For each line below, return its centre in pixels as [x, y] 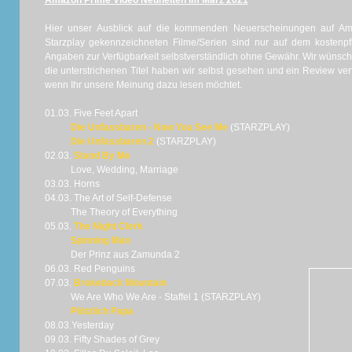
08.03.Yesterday [79, 325]
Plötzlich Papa [102, 311]
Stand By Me [102, 156]
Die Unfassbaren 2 [112, 141]
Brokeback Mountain [120, 283]
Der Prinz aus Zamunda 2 [112, 255]
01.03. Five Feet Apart [91, 113]
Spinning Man [100, 240]
